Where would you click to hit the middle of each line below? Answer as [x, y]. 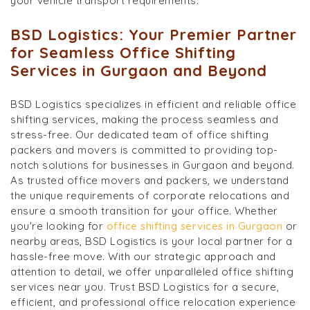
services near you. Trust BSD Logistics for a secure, [145, 286]
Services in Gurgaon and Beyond [139, 70]
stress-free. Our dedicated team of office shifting [139, 134]
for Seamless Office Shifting [123, 52]
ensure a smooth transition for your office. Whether [144, 210]
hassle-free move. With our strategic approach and [143, 256]
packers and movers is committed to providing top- [144, 149]
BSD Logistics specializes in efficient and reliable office [153, 104]
